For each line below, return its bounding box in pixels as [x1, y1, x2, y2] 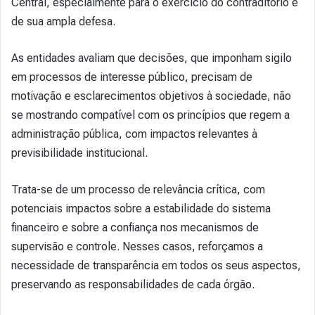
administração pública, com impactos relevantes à [11, 127, 257, 141]
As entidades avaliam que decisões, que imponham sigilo [11, 51, 292, 65]
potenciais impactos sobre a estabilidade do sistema [11, 201, 271, 215]
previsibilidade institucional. [11, 146, 148, 160]
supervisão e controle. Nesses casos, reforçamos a [11, 239, 263, 253]
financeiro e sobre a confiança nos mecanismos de [11, 220, 259, 234]
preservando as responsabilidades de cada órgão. [11, 277, 255, 291]
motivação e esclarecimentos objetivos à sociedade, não [11, 89, 291, 103]
